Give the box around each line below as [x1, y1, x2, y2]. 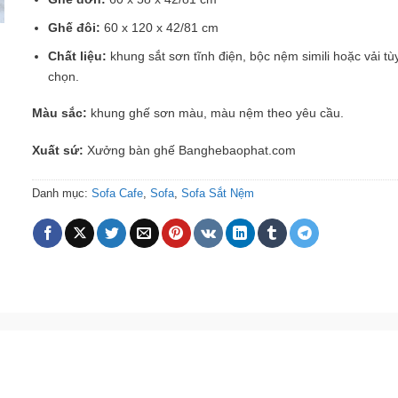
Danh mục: [31, 186, 92, 200]
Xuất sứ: [31, 143, 87, 158]
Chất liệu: [48, 48, 111, 63]
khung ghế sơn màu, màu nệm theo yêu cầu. [90, 106, 344, 121]
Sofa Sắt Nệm [180, 186, 254, 200]
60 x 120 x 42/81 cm [104, 20, 219, 36]
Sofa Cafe [91, 186, 143, 200]
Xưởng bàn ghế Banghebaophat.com [86, 143, 296, 158]
